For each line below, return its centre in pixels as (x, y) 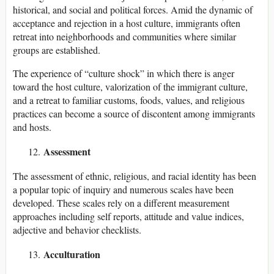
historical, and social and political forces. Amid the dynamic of (133, 10)
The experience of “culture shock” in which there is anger (124, 73)
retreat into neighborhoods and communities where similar (124, 37)
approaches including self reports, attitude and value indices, (128, 217)
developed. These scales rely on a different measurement (121, 203)
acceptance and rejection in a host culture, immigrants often (127, 23)
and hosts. (32, 127)
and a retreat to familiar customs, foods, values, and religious (129, 100)
